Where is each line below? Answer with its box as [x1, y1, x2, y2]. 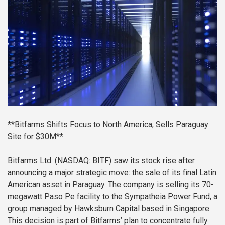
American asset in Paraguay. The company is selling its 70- [8, 180, 214, 190]
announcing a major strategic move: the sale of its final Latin [8, 168, 216, 178]
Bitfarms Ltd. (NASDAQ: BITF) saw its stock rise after [8, 156, 195, 166]
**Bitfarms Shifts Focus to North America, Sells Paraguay [8, 120, 208, 130]
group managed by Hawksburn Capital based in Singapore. [8, 204, 211, 214]
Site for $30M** [8, 132, 63, 142]
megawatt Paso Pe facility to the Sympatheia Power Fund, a [8, 192, 217, 202]
